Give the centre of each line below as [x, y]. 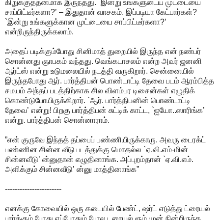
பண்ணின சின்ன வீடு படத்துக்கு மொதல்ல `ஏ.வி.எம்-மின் [96, 149]
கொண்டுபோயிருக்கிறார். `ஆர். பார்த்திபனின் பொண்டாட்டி [98, 100]
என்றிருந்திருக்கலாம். [39, 31]
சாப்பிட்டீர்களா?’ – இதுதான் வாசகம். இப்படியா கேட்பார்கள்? [101, 12]
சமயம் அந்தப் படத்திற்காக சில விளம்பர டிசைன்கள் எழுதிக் [100, 90]
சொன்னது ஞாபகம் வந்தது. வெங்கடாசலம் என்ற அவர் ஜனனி [103, 61]
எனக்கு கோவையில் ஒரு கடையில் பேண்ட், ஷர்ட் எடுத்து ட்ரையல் [108, 208]
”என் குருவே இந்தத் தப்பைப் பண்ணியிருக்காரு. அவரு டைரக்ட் [105, 139]
